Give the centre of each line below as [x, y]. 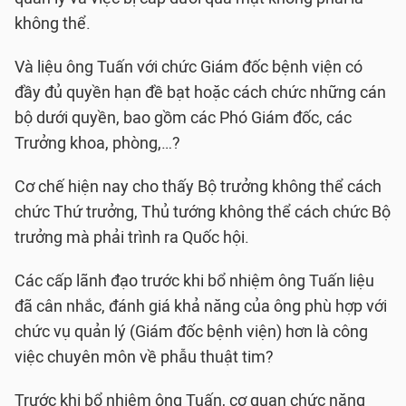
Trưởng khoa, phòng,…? [97, 143]
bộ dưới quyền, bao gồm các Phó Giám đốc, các [183, 118]
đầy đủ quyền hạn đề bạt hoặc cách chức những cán [200, 92]
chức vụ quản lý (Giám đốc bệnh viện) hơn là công [191, 332]
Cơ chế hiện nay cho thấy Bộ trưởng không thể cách [198, 187]
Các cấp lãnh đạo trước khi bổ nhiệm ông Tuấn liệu [194, 281]
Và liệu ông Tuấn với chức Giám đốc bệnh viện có [188, 67]
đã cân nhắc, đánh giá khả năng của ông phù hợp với [201, 306]
